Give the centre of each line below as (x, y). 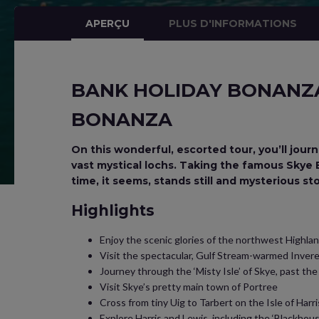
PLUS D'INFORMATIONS (233, 23)
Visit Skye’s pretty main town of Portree (189, 287)
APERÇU (108, 23)
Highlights (113, 210)
